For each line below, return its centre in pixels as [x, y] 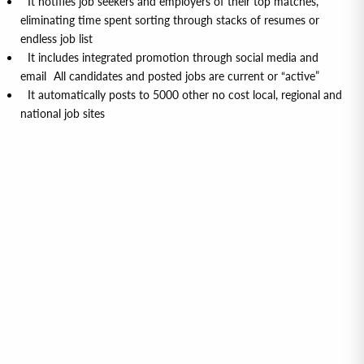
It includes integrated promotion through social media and [169, 57]
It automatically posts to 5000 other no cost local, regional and [181, 94]
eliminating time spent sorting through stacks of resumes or [170, 19]
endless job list [56, 38]
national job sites [63, 113]
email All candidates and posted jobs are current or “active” [170, 76]
